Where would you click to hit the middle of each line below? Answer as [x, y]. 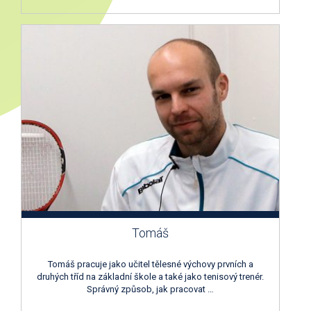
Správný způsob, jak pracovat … [150, 289]
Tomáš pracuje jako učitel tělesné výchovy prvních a [150, 264]
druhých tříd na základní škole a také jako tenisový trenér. [150, 276]
